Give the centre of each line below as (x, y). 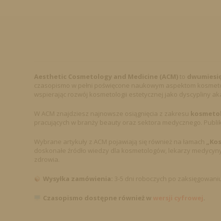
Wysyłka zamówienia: (78, 179)
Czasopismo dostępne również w (98, 198)
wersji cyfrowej (178, 198)
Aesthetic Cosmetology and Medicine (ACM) (106, 77)
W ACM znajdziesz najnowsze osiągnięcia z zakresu (112, 114)
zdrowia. (47, 160)
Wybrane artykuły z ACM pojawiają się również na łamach (120, 142)
